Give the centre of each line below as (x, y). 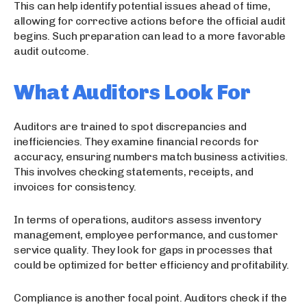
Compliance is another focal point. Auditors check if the (150, 297)
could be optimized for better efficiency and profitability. (151, 265)
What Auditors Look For (132, 92)
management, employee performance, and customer (146, 234)
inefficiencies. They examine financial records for (136, 141)
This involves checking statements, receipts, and (133, 171)
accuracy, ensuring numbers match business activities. (151, 156)
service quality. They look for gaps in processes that (143, 249)
